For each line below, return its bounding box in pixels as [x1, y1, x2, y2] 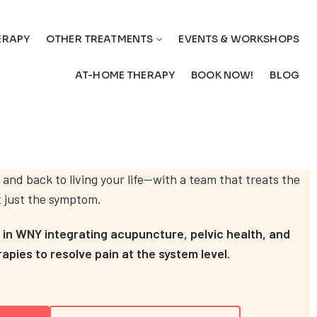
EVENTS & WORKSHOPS [178, 33, 299, 45]
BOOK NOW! [191, 69, 254, 81]
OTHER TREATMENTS [46, 33, 154, 45]
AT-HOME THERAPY [75, 69, 175, 81]
